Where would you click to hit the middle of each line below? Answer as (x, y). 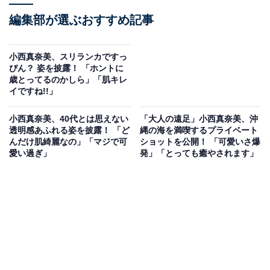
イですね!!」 (33, 91)
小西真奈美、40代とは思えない (69, 119)
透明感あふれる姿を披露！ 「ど (69, 130)
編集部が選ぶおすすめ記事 (81, 20)
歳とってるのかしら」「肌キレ (68, 80)
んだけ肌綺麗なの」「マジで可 (68, 142)
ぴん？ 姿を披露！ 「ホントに (66, 68)
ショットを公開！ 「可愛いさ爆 (200, 142)
